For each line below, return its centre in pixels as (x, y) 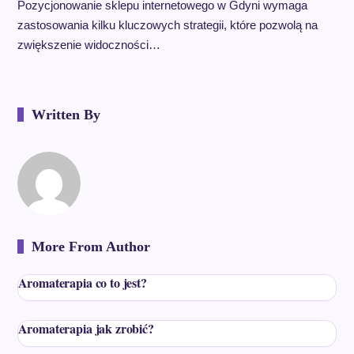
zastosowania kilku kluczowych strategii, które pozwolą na (167, 24)
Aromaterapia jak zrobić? (86, 328)
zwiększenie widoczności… (88, 44)
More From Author (90, 246)
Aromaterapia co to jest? (82, 282)
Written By (66, 114)
